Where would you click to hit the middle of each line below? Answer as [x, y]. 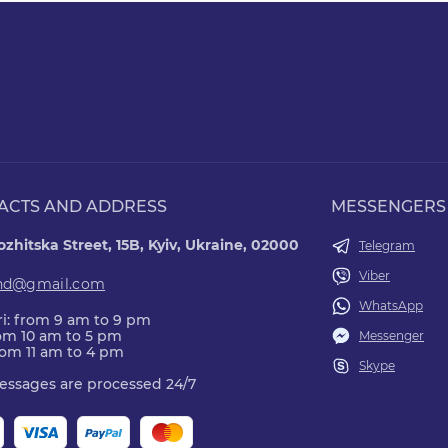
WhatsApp [391, 305]
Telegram [387, 245]
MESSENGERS [388, 206]
